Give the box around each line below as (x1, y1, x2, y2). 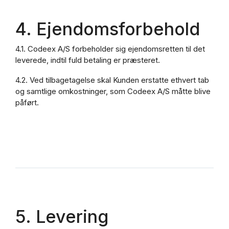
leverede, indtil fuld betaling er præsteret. (15, 55, 160, 65)
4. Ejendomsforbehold (15, 18, 200, 39)
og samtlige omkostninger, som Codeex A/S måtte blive (15, 86, 211, 97)
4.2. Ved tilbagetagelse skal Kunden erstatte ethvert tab (15, 75, 209, 85)
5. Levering (15, 206, 108, 227)
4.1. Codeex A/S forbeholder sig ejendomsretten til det (15, 44, 205, 54)
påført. (15, 98, 39, 108)
